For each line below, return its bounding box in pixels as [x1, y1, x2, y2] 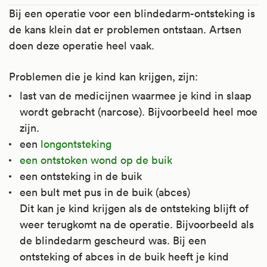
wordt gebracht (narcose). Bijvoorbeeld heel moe [20, 104, 257, 119]
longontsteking [41, 136, 111, 151]
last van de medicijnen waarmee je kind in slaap [20, 88, 252, 103]
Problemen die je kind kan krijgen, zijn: [9, 69, 198, 83]
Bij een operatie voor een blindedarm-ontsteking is [9, 6, 255, 20]
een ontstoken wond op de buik [20, 153, 172, 167]
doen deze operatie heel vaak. [9, 38, 154, 52]
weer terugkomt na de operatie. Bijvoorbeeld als [20, 217, 254, 231]
